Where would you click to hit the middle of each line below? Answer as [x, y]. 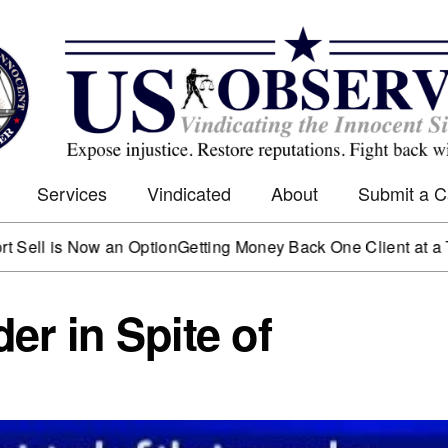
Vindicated [189, 193]
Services [72, 193]
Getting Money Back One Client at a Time [265, 247]
